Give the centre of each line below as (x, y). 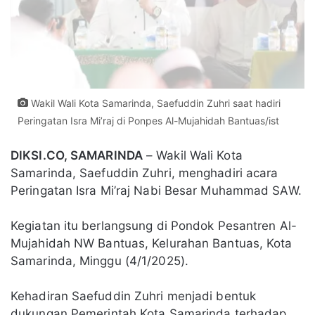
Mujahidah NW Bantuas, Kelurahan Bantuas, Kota (152, 243)
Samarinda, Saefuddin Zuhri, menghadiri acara (144, 173)
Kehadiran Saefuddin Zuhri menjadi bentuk (134, 296)
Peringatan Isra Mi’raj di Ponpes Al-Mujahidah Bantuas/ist (148, 120)
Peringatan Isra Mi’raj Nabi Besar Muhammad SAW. (156, 190)
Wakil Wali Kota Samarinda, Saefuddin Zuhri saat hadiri (154, 103)
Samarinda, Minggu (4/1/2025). (99, 261)
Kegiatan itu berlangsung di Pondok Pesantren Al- (154, 225)
